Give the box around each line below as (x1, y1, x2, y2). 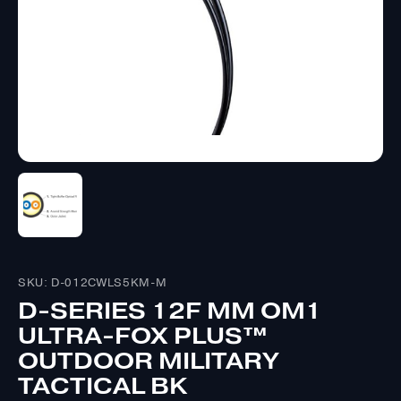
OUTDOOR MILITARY (18, 346, 279, 376)
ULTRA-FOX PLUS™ (18, 321, 267, 351)
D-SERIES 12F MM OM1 (18, 296, 322, 326)
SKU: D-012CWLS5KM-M (18, 276, 167, 291)
